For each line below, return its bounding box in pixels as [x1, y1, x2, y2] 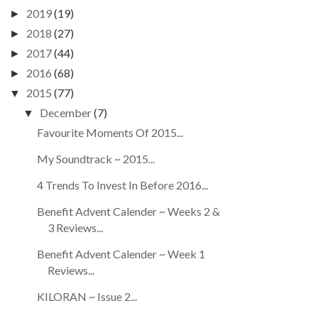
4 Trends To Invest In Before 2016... [37, 178, 209, 192]
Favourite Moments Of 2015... [37, 126, 184, 139]
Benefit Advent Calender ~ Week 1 [37, 247, 206, 261]
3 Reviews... [48, 221, 104, 234]
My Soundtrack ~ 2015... [37, 152, 155, 165]
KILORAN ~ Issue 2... [37, 290, 138, 303]
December [39, 106, 92, 119]
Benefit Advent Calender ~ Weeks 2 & [37, 204, 221, 218]
